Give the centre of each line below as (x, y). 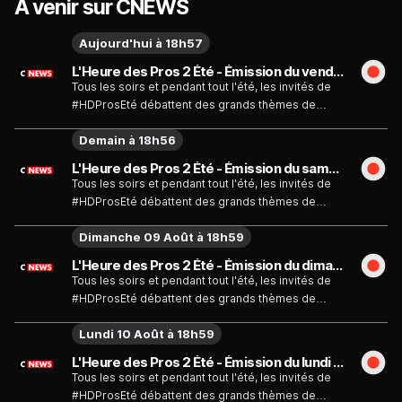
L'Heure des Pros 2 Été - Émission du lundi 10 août (339, 363)
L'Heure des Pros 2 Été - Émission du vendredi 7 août (339, 72)
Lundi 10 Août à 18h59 (147, 334)
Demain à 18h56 (127, 140)
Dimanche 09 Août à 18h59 (162, 237)
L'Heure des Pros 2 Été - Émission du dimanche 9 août (338, 266)
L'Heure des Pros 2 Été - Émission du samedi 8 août (334, 169)
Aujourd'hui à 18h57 (141, 44)
